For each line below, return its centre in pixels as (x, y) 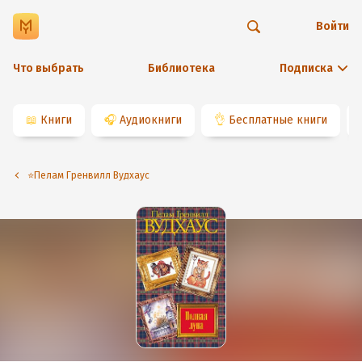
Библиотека (181, 68)
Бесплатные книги (278, 120)
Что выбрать (48, 68)
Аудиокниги (151, 120)
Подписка (306, 68)
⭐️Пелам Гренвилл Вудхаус (92, 175)
